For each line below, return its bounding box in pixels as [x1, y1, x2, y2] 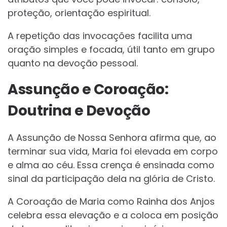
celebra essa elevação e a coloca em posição [8, 209, 218, 222]
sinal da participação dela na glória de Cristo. [8, 172, 215, 185]
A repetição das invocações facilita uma [8, 29, 192, 43]
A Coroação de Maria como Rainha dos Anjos [8, 195, 215, 208]
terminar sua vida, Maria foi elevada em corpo [8, 145, 218, 158]
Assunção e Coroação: [8, 80, 168, 100]
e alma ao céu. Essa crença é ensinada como [8, 159, 214, 172]
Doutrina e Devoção [8, 101, 150, 121]
